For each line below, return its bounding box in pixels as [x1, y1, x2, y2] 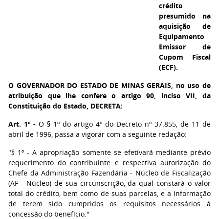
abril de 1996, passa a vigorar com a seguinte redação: [8, 130, 187, 139]
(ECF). [159, 63, 178, 72]
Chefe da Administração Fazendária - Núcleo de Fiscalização [8, 168, 211, 177]
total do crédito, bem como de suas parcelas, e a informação [8, 189, 211, 198]
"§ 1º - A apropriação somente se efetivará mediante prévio [8, 148, 211, 157]
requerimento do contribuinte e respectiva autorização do [8, 158, 211, 167]
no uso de [173, 81, 211, 90]
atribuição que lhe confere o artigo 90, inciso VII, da [8, 91, 211, 100]
